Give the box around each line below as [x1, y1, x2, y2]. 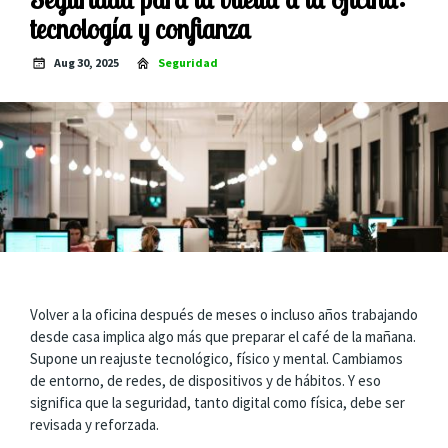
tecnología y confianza [30, 12, 251, 46]
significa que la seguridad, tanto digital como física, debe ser [30, 393, 405, 412]
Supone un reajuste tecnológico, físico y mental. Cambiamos [30, 349, 403, 368]
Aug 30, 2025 [54, 54, 119, 70]
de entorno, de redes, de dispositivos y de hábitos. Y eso [30, 371, 381, 390]
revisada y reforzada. [30, 415, 159, 434]
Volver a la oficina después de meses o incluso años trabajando [30, 305, 418, 324]
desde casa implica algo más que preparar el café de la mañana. [30, 327, 416, 346]
